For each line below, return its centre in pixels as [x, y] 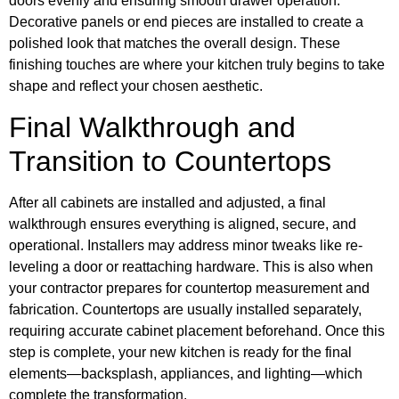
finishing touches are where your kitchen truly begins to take [197, 65]
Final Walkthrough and [152, 127]
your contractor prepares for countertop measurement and [189, 288]
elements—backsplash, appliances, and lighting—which [186, 373]
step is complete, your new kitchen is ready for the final [180, 352]
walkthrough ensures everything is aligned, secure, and [183, 224]
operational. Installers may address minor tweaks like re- [186, 245]
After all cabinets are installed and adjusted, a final [167, 202]
